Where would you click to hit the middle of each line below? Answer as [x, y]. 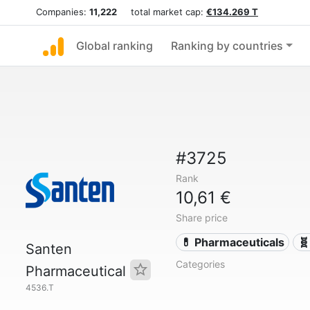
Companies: [63, 12]
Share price [201, 218]
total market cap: [162, 12]
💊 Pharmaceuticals [233, 242]
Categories [200, 264]
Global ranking [115, 46]
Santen [49, 249]
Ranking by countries [227, 46]
